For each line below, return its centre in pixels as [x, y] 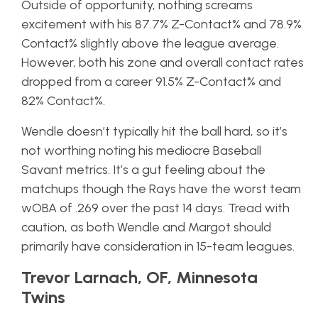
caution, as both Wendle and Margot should [146, 227]
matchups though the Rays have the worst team [161, 188]
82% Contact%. [63, 100]
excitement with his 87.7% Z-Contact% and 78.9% [161, 24]
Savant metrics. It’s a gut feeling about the [143, 169]
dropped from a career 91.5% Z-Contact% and [151, 81]
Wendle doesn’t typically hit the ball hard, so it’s [154, 131]
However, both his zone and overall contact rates [163, 62]
